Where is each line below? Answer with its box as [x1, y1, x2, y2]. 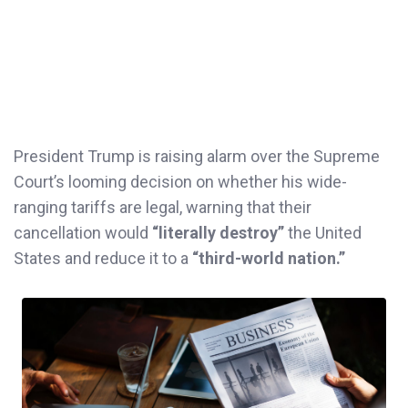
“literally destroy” [148, 222, 284, 242]
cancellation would [14, 222, 148, 242]
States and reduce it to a [14, 248, 192, 268]
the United [284, 222, 362, 242]
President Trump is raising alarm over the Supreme [14, 146, 380, 166]
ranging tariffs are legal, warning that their [14, 197, 311, 217]
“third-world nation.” [192, 248, 345, 268]
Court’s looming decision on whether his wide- [14, 171, 347, 191]
